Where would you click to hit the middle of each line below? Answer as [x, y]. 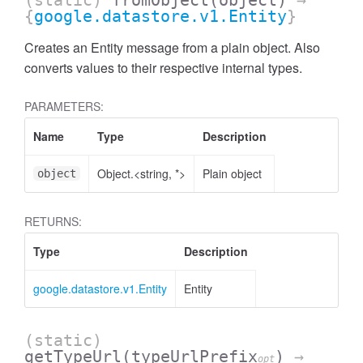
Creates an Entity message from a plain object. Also [172, 47]
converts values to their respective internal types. [163, 68]
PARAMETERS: [64, 106]
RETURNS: [53, 221]
